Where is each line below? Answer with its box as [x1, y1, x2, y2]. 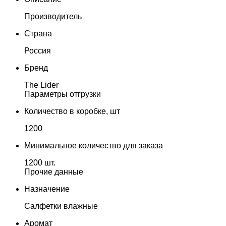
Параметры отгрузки [24, 90, 101, 98]
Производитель [24, 12, 82, 21]
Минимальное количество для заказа [24, 141, 163, 150]
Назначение [24, 185, 70, 193]
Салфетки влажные [24, 202, 98, 210]
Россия [24, 46, 51, 55]
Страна [24, 29, 52, 38]
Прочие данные [24, 167, 83, 176]
